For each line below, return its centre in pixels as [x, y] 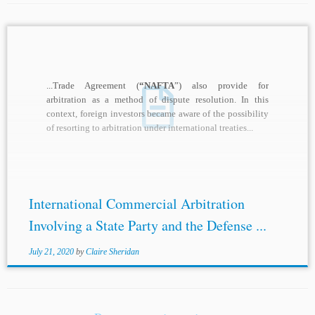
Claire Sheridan [112, 252]
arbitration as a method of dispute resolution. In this [157, 100]
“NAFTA [157, 86]
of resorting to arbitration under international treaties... [150, 128]
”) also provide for [221, 86]
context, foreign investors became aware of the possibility [157, 114]
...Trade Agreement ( [93, 86]
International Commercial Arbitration [136, 204]
